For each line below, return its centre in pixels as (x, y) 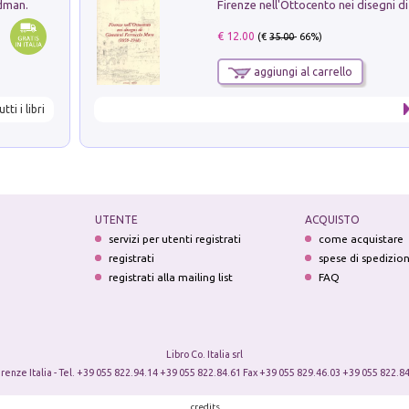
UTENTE (116, 219)
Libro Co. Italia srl (204, 354)
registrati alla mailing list (170, 277)
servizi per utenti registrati (174, 238)
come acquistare (362, 238)
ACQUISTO (333, 219)
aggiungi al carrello (302, 72)
